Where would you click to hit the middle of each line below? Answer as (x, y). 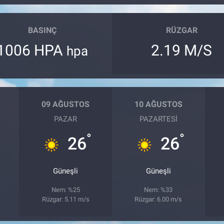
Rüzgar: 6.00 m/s (158, 199)
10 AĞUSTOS (158, 104)
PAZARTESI (158, 119)
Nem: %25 (65, 189)
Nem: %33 (158, 189)
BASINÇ (42, 30)
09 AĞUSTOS (66, 104)
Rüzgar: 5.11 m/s (65, 199)
